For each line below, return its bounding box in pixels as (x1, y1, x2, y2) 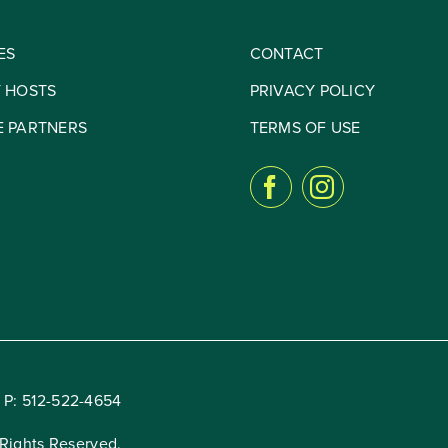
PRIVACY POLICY (249, 79, 375, 102)
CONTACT (249, 42, 324, 65)
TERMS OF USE (249, 116, 361, 139)
